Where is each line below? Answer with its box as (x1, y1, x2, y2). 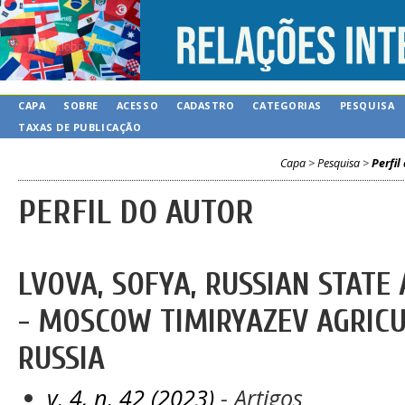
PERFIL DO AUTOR (18, 193, 254, 233)
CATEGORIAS (252, 99, 322, 112)
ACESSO (116, 99, 159, 112)
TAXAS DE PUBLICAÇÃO (18, 120, 142, 134)
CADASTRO (176, 99, 235, 112)
